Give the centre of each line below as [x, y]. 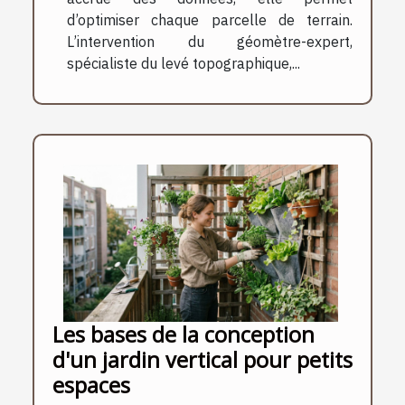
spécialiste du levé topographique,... [184, 64]
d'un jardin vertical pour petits [202, 359]
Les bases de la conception [184, 334]
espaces [91, 385]
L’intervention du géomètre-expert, [210, 42]
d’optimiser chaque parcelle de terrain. [210, 20]
